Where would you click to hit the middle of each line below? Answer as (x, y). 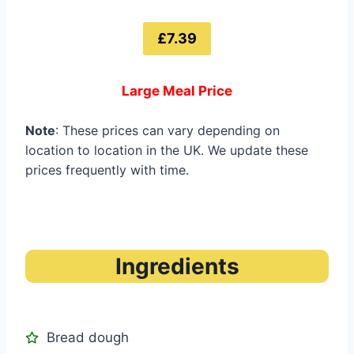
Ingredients (177, 267)
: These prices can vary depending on (168, 131)
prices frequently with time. (107, 170)
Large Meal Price (177, 91)
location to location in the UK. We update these (167, 151)
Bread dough (88, 338)
